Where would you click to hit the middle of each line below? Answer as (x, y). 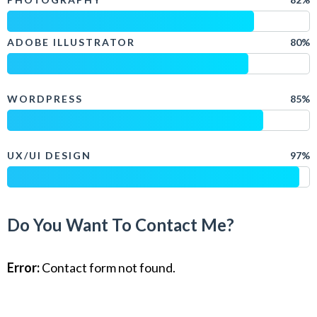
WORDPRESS (45, 99)
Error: (23, 267)
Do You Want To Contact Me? (121, 225)
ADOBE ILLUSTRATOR (71, 42)
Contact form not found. (108, 267)
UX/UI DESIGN (49, 155)
